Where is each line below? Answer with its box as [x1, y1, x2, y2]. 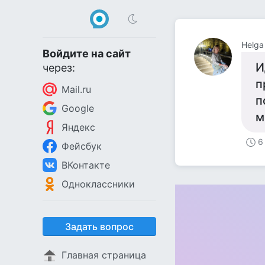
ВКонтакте [62, 159, 110, 171]
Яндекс [62, 121, 95, 133]
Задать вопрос [65, 221, 134, 232]
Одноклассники [62, 178, 135, 190]
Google [62, 102, 94, 114]
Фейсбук [62, 140, 102, 152]
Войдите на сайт [43, 47, 131, 60]
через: [43, 62, 75, 74]
